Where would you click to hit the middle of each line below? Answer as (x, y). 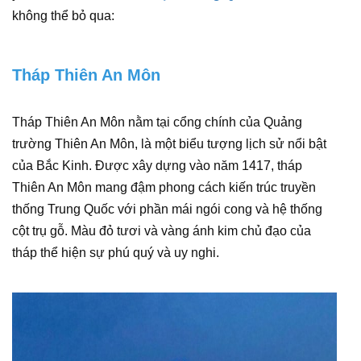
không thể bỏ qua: (63, 16)
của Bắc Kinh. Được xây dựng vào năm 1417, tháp (157, 166)
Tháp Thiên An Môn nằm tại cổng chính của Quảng (157, 122)
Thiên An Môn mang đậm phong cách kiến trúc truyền (164, 187)
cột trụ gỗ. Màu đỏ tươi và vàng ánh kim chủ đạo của (162, 231)
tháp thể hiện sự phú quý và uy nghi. (116, 253)
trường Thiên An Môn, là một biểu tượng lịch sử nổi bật (169, 144)
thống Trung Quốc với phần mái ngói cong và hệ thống (167, 209)
